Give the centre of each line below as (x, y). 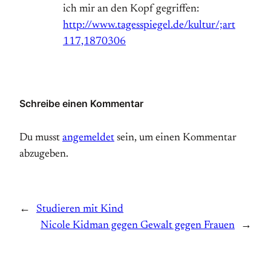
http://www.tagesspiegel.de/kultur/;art (149, 26)
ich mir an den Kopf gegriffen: (131, 9)
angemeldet (88, 138)
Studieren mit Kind (80, 210)
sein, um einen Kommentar (175, 138)
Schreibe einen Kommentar (81, 104)
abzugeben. (44, 155)
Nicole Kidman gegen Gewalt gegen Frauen (138, 226)
